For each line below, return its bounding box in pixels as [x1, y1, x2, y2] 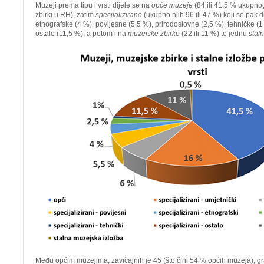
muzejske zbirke [128, 29, 180, 38]
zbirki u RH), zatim [35, 11, 95, 19]
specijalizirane [95, 11, 142, 19]
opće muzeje [151, 1, 193, 9]
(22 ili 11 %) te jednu [180, 29, 249, 38]
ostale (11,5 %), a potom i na [35, 29, 128, 38]
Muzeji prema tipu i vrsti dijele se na [35, 1, 151, 9]
